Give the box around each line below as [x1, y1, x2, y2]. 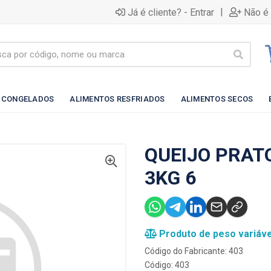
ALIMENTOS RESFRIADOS [70, 94, 165, 103]
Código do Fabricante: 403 [145, 246, 243, 256]
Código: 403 [145, 260, 189, 270]
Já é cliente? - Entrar [128, 6, 214, 18]
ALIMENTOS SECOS [180, 94, 253, 103]
